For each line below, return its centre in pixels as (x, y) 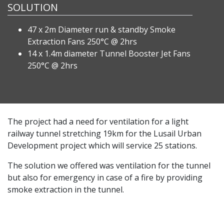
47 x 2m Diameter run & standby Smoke (101, 29)
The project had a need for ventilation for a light (98, 121)
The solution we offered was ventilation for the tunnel (109, 165)
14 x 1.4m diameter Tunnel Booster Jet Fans (109, 53)
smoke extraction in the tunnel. (66, 189)
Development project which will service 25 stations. (102, 145)
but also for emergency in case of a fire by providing (105, 177)
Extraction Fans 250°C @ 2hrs (82, 41)
